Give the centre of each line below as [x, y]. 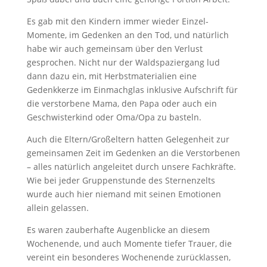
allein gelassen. [58, 208]
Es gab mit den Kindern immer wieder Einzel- [117, 21]
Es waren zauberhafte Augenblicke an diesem [118, 230]
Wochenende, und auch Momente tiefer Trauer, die [129, 243]
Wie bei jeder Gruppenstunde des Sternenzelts [121, 180]
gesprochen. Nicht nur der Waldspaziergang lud [123, 62]
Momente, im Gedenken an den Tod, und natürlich [128, 35]
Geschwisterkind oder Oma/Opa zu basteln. [114, 117]
